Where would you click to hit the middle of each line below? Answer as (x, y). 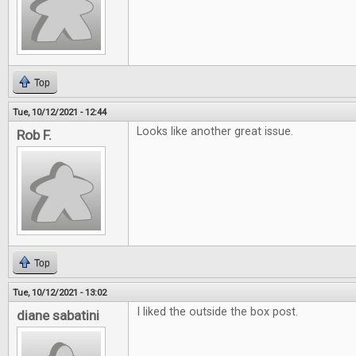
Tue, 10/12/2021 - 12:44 (60, 112)
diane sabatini (58, 315)
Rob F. (34, 135)
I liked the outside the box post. (217, 312)
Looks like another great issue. (215, 132)
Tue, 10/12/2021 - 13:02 (60, 292)
